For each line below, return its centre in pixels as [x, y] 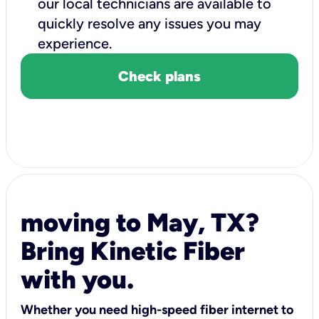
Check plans [159, 76]
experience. [78, 43]
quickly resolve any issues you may [150, 23]
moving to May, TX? [140, 222]
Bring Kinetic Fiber [133, 251]
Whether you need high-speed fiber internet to [157, 309]
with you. [77, 279]
